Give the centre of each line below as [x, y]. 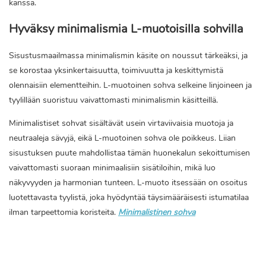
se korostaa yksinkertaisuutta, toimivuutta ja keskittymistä [116, 71]
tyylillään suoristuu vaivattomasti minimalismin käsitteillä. [113, 100]
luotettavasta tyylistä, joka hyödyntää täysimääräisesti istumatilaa [129, 198]
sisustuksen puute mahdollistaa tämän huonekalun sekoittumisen [129, 153]
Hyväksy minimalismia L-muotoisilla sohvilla [126, 29]
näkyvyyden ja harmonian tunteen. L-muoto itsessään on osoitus [128, 183]
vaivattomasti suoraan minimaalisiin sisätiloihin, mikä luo [112, 168]
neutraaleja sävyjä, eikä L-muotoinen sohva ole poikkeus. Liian [122, 138]
